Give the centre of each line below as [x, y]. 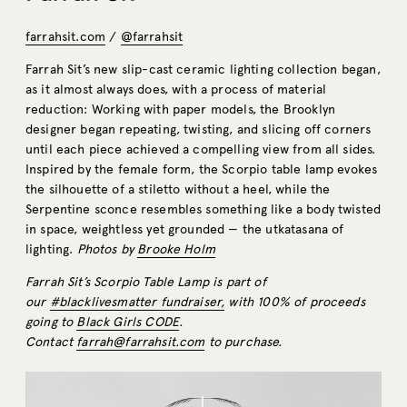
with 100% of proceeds [295, 303]
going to [51, 323]
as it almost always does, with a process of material [176, 90]
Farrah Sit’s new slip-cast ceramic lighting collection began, [203, 70]
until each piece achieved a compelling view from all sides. [201, 150]
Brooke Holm [176, 250]
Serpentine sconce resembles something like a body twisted [203, 210]
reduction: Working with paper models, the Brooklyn [181, 110]
